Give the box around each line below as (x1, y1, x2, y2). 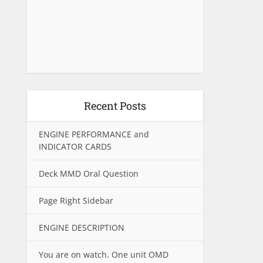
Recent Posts (84, 99, 146, 113)
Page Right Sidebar (39, 195, 113, 206)
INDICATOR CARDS (39, 141, 112, 152)
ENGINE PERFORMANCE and (39, 129, 149, 140)
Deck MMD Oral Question (39, 168, 139, 179)
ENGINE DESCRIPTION (39, 222, 124, 233)
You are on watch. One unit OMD (39, 249, 168, 260)
